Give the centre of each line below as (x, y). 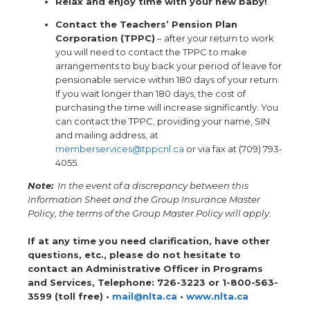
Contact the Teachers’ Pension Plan (146, 24)
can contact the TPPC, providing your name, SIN (163, 121)
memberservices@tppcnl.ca (120, 149)
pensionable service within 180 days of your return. (167, 80)
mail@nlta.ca (145, 296)
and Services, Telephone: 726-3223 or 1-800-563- (153, 282)
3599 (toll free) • (70, 296)
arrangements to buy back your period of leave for (168, 66)
